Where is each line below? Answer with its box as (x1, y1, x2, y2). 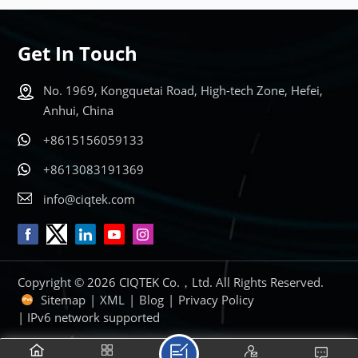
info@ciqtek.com (43, 191, 136, 208)
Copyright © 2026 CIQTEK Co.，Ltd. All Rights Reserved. (18, 274, 324, 291)
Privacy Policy (178, 292, 255, 308)
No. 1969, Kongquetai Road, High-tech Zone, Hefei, (43, 82, 324, 99)
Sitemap (41, 292, 86, 308)
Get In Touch (18, 40, 138, 67)
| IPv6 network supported (18, 309, 161, 326)
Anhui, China (43, 102, 114, 119)
